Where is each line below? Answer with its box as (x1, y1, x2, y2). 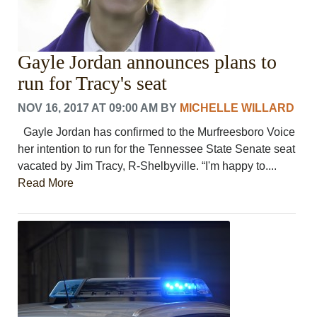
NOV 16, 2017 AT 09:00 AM (18, 101, 158, 114)
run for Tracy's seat (18, 71, 168, 94)
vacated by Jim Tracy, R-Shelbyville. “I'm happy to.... (18, 159, 277, 172)
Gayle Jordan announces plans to (18, 50, 277, 73)
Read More (18, 176, 74, 189)
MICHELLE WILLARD (180, 101, 295, 114)
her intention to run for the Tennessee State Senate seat (18, 142, 296, 155)
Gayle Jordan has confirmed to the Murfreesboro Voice (18, 125, 296, 138)
